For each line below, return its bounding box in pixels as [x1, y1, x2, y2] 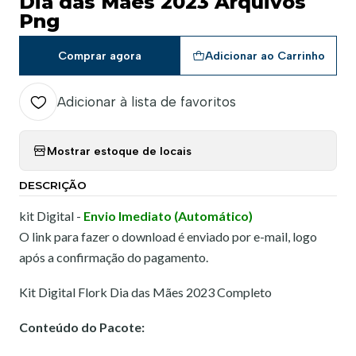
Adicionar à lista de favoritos [57, 94, 236, 110]
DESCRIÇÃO [19, 179, 87, 192]
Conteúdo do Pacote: [19, 319, 145, 335]
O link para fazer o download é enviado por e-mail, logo [19, 229, 317, 245]
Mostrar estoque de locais [47, 143, 192, 158]
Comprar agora [57, 48, 141, 64]
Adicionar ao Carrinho [204, 48, 325, 64]
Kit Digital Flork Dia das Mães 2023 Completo [19, 284, 272, 300]
